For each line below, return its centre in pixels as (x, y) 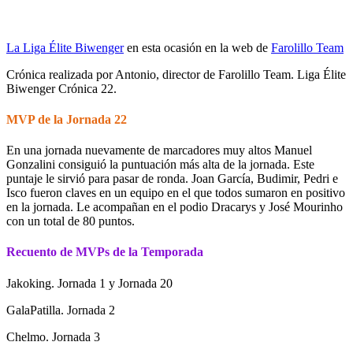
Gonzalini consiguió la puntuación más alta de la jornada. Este (160, 165)
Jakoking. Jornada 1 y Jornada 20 (89, 283)
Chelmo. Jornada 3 (53, 336)
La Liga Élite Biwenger (65, 47)
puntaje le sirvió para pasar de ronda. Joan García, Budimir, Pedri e (172, 179)
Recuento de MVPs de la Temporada (105, 252)
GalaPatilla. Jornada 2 (61, 310)
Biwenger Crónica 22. (61, 88)
